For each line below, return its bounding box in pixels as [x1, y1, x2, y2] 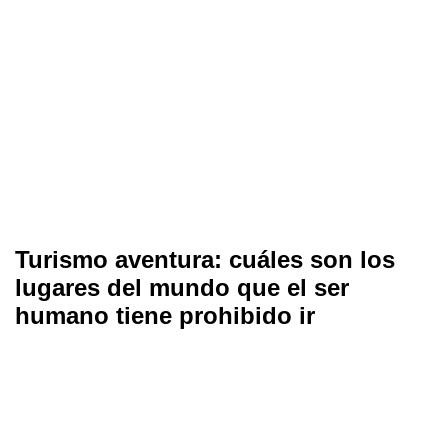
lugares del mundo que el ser [15, 273, 349, 301]
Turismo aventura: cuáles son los [15, 245, 395, 273]
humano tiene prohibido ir [15, 301, 315, 329]
